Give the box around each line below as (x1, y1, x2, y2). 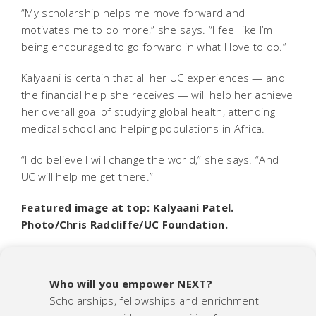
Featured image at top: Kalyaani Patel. (21, 200, 234, 214)
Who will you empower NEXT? (49, 276, 216, 291)
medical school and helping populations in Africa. (21, 121, 265, 135)
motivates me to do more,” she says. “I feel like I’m (21, 22, 273, 37)
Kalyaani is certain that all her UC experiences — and (21, 70, 285, 85)
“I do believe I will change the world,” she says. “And (21, 152, 279, 166)
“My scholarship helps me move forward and (21, 5, 245, 20)
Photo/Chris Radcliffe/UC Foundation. (21, 217, 228, 231)
